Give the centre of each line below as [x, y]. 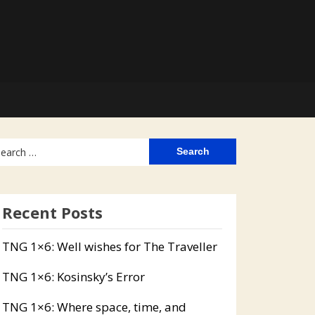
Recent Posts [52, 212]
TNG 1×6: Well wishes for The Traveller [109, 246]
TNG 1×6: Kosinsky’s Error [73, 277]
